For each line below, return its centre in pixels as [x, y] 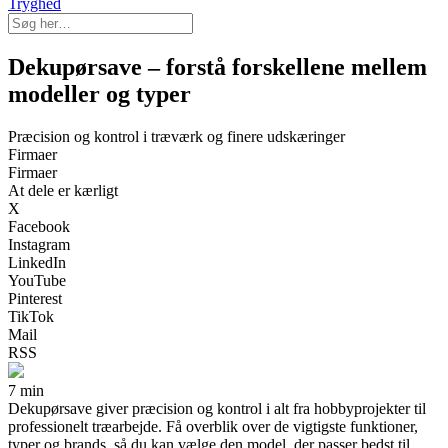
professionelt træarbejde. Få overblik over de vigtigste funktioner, [213, 426]
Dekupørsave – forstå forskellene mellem [217, 66]
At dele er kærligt [63, 190]
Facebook [39, 226]
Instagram [39, 244]
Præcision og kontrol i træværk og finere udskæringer [176, 136]
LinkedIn [37, 262]
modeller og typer [99, 93]
